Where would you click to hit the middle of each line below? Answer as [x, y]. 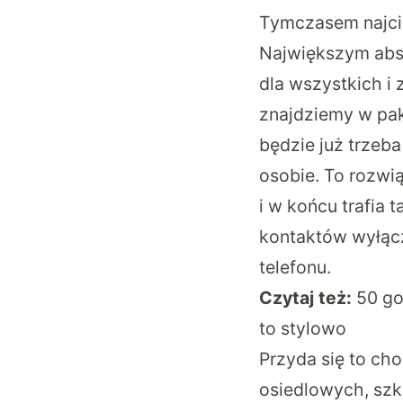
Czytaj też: [308, 298]
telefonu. [295, 268]
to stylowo [303, 329]
